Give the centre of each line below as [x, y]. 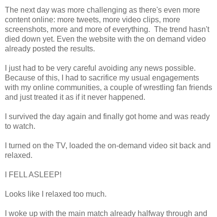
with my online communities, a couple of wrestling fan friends [108, 87]
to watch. [21, 126]
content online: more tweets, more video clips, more [93, 19]
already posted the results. [50, 48]
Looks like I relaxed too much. [56, 194]
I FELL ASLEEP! [33, 174]
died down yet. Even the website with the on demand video [105, 39]
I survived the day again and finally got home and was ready [107, 116]
